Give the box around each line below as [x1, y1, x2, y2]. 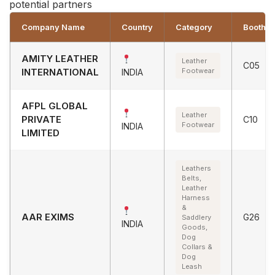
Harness [182, 193, 210, 202]
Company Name [21, 21, 85, 32]
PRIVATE [21, 113, 61, 125]
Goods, [182, 222, 207, 231]
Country [122, 21, 153, 32]
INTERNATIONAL [21, 66, 99, 78]
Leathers [182, 163, 211, 172]
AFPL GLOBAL [21, 99, 88, 112]
